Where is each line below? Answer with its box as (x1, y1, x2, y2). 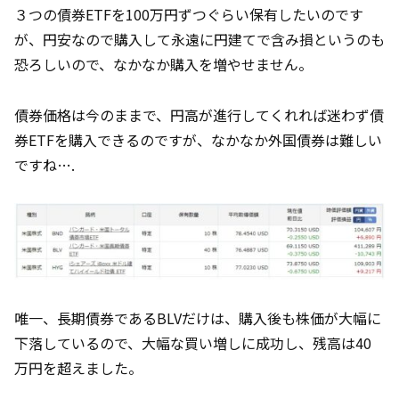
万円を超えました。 (14, 356, 142, 379)
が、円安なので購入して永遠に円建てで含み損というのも (14, 28, 385, 50)
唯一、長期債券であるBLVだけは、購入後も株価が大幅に (14, 306, 381, 329)
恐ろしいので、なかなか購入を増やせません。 (14, 53, 313, 75)
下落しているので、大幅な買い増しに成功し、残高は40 (14, 331, 371, 354)
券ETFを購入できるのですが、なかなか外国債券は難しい (14, 128, 382, 151)
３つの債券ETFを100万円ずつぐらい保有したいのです (14, 3, 363, 25)
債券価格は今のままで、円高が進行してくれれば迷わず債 (14, 103, 384, 126)
